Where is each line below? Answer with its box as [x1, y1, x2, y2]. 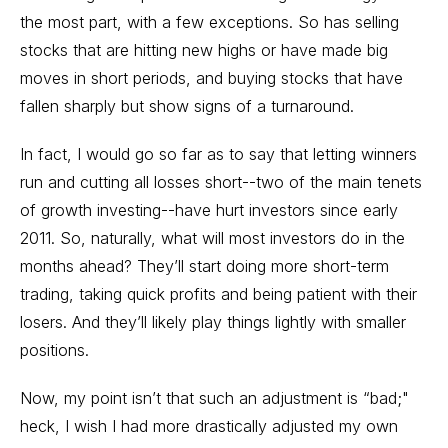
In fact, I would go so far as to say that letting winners [20, 144, 417, 164]
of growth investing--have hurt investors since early [20, 200, 398, 220]
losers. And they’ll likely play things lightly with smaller [20, 312, 406, 332]
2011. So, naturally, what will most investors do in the [20, 228, 405, 248]
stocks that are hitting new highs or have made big [20, 40, 388, 60]
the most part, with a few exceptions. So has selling [20, 12, 399, 32]
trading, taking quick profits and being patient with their [20, 284, 417, 304]
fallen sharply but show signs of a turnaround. [20, 96, 354, 116]
